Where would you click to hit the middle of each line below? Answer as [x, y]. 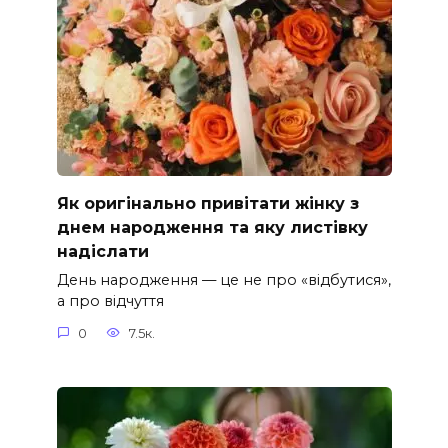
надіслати [102, 251]
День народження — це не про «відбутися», [223, 280]
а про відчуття [110, 301]
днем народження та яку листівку [212, 227]
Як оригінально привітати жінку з [207, 203]
